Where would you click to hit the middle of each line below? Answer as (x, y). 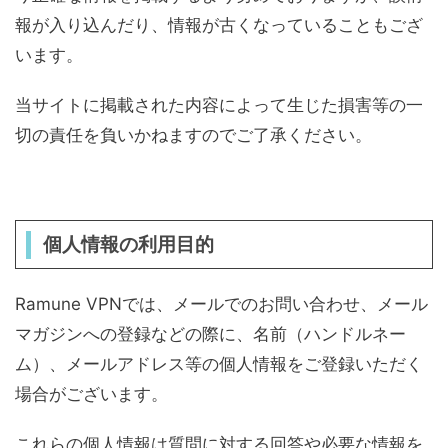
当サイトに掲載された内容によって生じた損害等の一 (219, 105)
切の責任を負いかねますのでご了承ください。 (193, 135)
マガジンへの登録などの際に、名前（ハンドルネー (210, 334)
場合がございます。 (91, 394)
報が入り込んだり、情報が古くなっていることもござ (219, 25)
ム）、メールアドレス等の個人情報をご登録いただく (219, 364)
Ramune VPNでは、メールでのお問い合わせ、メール (221, 304)
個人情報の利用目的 (128, 244)
